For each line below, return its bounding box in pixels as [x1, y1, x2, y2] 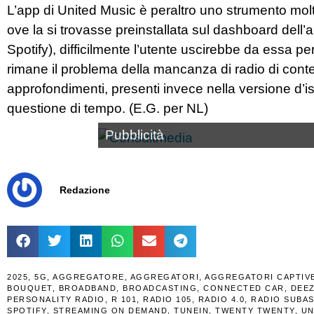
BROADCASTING [123, 283, 197, 292]
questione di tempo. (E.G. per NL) [7, 100, 208, 116]
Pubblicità [105, 128, 164, 143]
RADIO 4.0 [198, 294, 245, 303]
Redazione [60, 184, 110, 196]
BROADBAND [58, 283, 116, 292]
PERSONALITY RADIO [7, 294, 105, 303]
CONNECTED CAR [203, 283, 285, 292]
